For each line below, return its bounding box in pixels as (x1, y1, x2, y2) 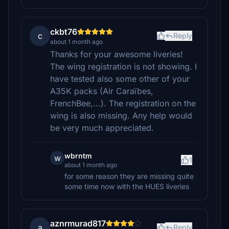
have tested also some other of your (50, 74, 190, 84)
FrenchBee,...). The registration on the (50, 98, 196, 108)
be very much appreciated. (50, 123, 154, 133)
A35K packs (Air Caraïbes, (50, 86, 153, 96)
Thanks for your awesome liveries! (50, 49, 183, 59)
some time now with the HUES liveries (64, 182, 189, 191)
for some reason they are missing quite (64, 172, 194, 180)
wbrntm (64, 151, 92, 160)
